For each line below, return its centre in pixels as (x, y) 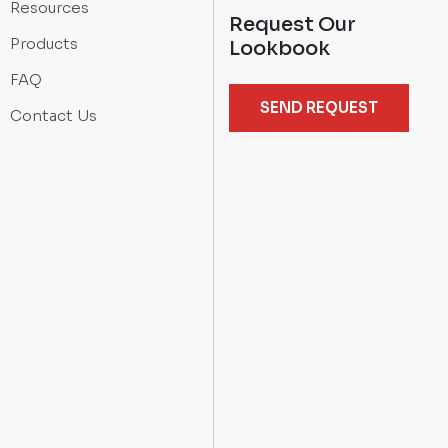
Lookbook (279, 49)
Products (44, 44)
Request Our (292, 25)
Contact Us (53, 116)
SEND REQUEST (319, 108)
